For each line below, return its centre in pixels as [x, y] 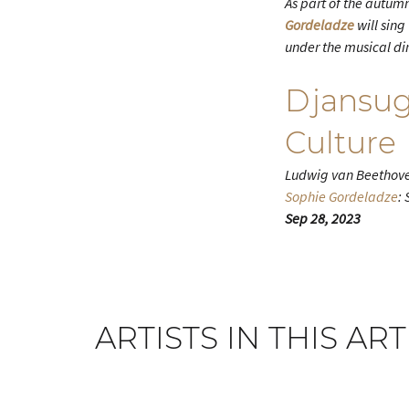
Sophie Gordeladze [341, 196]
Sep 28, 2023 [323, 218]
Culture [341, 142]
